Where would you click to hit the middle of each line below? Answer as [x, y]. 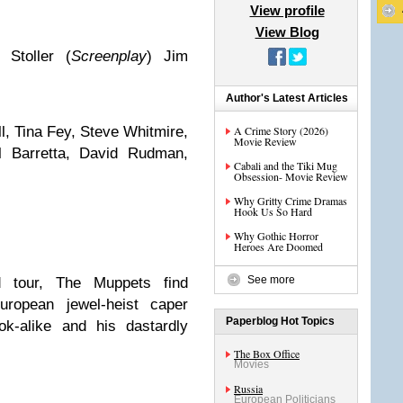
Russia [248, 389]
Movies [251, 364]
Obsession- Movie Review [291, 176]
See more [271, 280]
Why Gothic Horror [276, 236]
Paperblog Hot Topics [280, 321]
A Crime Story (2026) [281, 130]
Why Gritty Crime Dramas [291, 201]
